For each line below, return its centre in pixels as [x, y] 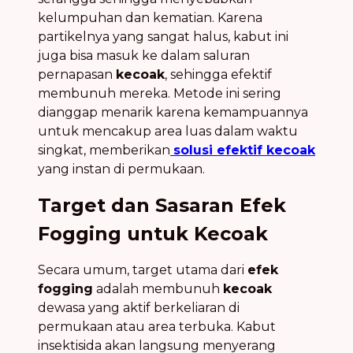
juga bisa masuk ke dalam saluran [144, 55]
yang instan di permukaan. [121, 169]
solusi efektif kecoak [244, 150]
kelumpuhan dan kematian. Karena [150, 17]
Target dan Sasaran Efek [162, 205]
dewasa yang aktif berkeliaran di [139, 307]
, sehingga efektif [218, 74]
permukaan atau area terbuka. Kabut [157, 326]
